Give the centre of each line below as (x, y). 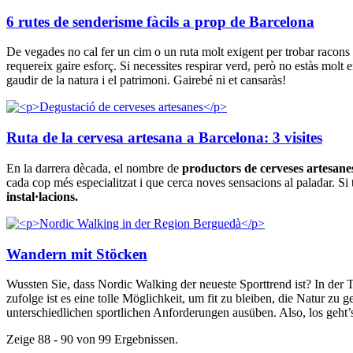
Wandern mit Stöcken (77, 254)
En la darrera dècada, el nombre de (94, 168)
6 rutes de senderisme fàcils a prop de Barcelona (160, 21)
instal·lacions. (44, 196)
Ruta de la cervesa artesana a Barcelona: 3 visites (164, 138)
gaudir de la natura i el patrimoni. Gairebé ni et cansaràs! (148, 80)
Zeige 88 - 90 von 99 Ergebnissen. (92, 340)
